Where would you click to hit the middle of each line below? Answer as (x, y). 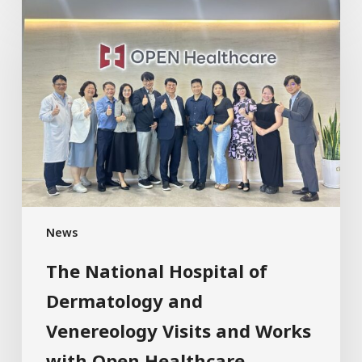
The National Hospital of (156, 271)
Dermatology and (124, 301)
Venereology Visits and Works (178, 331)
